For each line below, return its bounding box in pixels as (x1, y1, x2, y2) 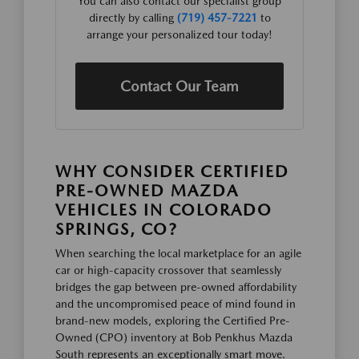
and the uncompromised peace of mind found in (55, 297, 296, 310)
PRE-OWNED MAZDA (55, 181, 239, 200)
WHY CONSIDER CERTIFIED (55, 162, 289, 181)
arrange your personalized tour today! (87, 28, 272, 41)
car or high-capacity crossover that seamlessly (55, 264, 281, 276)
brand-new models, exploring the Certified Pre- (55, 314, 290, 327)
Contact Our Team (120, 78, 239, 95)
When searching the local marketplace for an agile (55, 247, 301, 260)
